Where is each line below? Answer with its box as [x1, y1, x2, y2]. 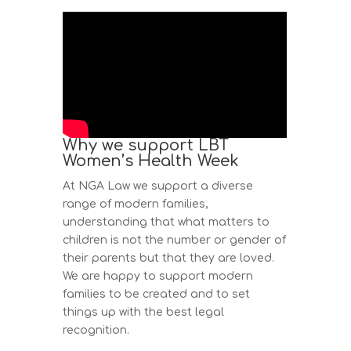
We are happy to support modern [63, 270, 254, 282]
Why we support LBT [63, 136, 230, 154]
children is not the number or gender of [63, 233, 287, 246]
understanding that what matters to [63, 215, 270, 228]
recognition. [63, 324, 130, 336]
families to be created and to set [63, 288, 251, 300]
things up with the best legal [63, 306, 225, 318]
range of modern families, [63, 197, 209, 210]
